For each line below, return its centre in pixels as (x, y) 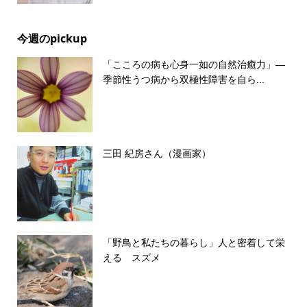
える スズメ (131, 258)
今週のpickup (52, 39)
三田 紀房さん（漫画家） (157, 154)
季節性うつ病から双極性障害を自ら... (183, 80)
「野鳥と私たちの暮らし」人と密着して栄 (194, 243)
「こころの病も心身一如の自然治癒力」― (194, 65)
